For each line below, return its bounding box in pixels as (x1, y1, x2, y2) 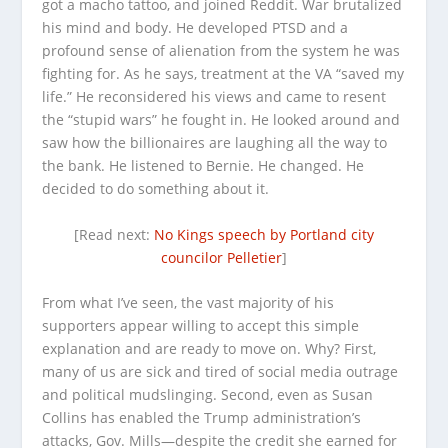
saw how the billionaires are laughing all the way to (42, 133, 388, 153)
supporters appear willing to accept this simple (42, 315, 360, 335)
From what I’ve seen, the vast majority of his (42, 292, 335, 312)
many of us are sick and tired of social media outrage (42, 361, 399, 381)
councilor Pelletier (161, 247, 282, 267)
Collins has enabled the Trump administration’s (42, 407, 362, 427)
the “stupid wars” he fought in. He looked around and (42, 110, 401, 130)
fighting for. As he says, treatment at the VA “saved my (42, 64, 405, 84)
